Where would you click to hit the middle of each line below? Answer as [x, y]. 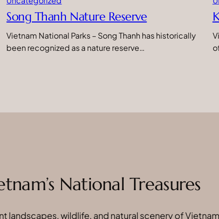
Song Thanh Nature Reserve [77, 16]
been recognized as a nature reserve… [76, 47]
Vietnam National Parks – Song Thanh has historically [101, 35]
